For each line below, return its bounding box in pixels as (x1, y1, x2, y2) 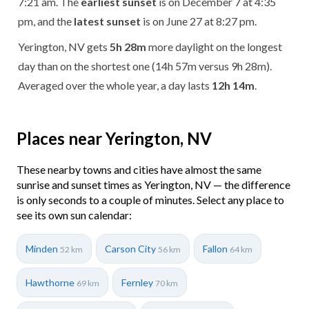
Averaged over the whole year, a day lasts (18, 78, 212, 92)
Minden (26, 242, 60, 255)
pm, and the (18, 14, 74, 28)
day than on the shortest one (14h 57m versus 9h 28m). (18, 59, 272, 72)
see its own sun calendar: (17, 208, 132, 221)
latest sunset (74, 14, 141, 28)
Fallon (203, 242, 230, 255)
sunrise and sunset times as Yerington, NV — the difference (17, 177, 290, 191)
